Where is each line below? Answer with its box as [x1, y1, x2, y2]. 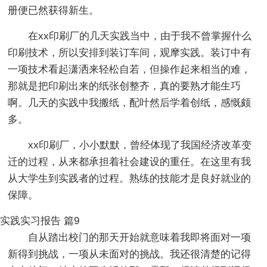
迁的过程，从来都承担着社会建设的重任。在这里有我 [8, 156, 252, 167]
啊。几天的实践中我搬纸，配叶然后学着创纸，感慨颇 [8, 97, 252, 108]
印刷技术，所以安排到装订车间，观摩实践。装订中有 [8, 46, 252, 58]
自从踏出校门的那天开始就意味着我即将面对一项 [28, 231, 252, 243]
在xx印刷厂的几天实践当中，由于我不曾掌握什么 [28, 30, 252, 42]
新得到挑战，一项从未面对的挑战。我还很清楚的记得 [8, 248, 252, 260]
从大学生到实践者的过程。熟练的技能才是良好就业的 [8, 172, 252, 184]
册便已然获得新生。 [8, 4, 100, 16]
